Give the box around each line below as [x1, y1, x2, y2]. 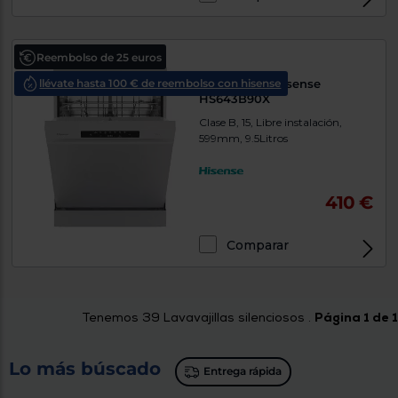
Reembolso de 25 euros [36, 51, 163, 65]
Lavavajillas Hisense [199, 76, 321, 92]
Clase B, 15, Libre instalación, [199, 115, 342, 130]
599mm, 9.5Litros [199, 131, 288, 146]
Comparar [227, 237, 289, 254]
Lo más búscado [9, 357, 161, 379]
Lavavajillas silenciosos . [160, 309, 314, 325]
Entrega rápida [203, 364, 282, 378]
